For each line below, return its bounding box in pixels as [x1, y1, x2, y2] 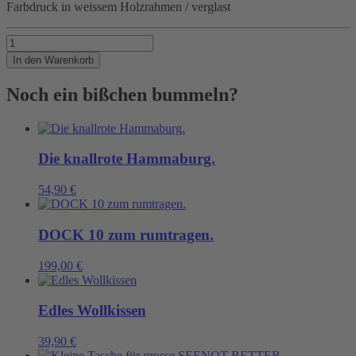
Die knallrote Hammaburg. [38, 150, 215, 168]
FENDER [6, 33, 56, 48]
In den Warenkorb [13, 53, 94, 66]
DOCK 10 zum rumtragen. [38, 226, 214, 243]
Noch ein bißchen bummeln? [6, 83, 238, 105]
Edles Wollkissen [38, 302, 146, 319]
